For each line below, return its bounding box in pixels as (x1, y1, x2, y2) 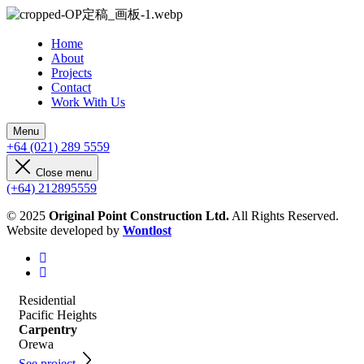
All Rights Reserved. (229, 209, 339, 223)
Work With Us (51, 95, 125, 109)
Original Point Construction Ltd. (49, 209, 229, 223)
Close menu (36, 167, 92, 179)
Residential (19, 293, 76, 307)
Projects (51, 66, 92, 80)
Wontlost (123, 223, 171, 237)
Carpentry (19, 323, 77, 336)
